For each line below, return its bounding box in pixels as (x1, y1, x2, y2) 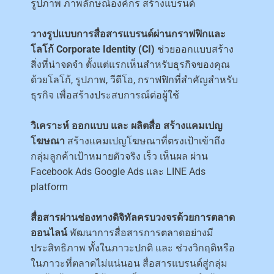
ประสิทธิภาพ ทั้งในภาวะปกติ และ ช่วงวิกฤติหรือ (31, 242, 235, 254)
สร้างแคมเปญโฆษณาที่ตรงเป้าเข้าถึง (65, 135, 225, 147)
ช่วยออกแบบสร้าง (155, 43, 234, 55)
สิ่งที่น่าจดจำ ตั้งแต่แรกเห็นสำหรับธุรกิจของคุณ (31, 58, 230, 70)
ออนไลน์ (31, 226, 67, 239)
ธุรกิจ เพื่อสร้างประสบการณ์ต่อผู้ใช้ (31, 89, 179, 101)
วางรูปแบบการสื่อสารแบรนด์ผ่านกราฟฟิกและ (31, 28, 226, 40)
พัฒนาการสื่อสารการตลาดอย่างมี (67, 226, 213, 239)
